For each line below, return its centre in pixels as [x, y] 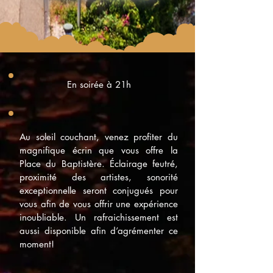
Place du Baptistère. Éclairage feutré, [99, 164]
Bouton [96, 27]
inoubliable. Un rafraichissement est [99, 217]
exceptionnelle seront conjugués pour [99, 190]
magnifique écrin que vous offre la [99, 150]
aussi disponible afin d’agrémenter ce [99, 231]
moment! [37, 244]
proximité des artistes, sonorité [99, 177]
